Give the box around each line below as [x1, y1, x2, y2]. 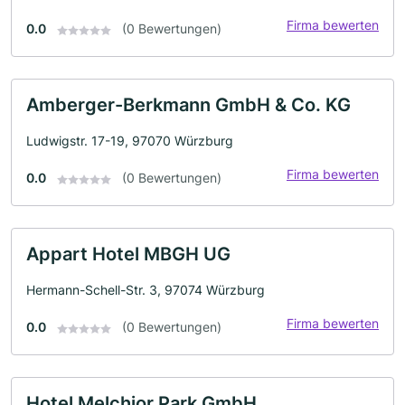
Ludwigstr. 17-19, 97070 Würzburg [26, 133, 233, 149]
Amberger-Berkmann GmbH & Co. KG [26, 94, 351, 117]
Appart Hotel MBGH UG [26, 243, 231, 266]
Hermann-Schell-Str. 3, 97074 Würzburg [26, 282, 265, 298]
